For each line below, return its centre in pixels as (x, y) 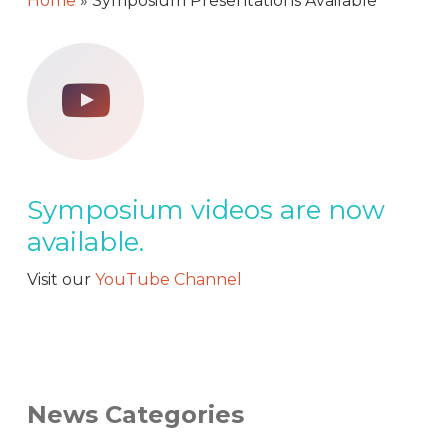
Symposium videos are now (205, 210)
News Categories (135, 414)
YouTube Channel (168, 279)
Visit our (60, 279)
